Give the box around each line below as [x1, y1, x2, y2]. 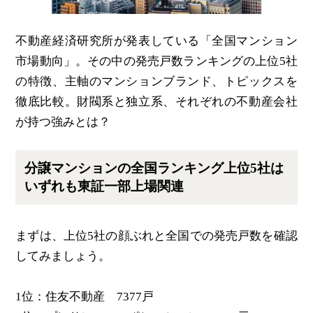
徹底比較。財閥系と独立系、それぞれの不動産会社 [15, 94, 298, 108]
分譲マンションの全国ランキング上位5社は [24, 161, 284, 176]
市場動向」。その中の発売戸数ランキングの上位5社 [15, 54, 298, 68]
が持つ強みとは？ [15, 115, 111, 129]
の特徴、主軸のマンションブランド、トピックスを [15, 74, 298, 88]
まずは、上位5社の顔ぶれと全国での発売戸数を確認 [15, 228, 298, 242]
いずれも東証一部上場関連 [24, 179, 184, 194]
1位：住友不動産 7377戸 [15, 290, 154, 304]
